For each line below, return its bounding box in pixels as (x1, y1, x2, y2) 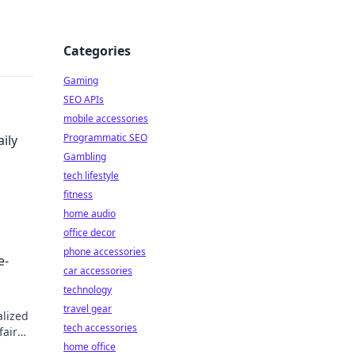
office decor (63, 226, 116, 239)
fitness (63, 188, 93, 201)
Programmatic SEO (63, 131, 147, 144)
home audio (63, 207, 116, 220)
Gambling (63, 150, 106, 163)
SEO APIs (63, 93, 104, 106)
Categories (63, 42, 131, 59)
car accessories (63, 264, 132, 277)
